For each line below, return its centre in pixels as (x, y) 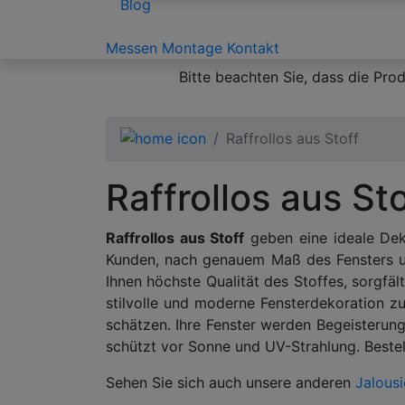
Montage (192, 47)
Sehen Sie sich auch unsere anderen (231, 383)
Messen (132, 47)
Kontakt (253, 47)
